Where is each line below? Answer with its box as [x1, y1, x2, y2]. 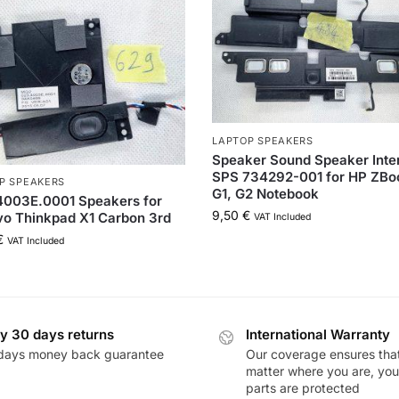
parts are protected [246, 380, 360, 396]
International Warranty [246, 325, 390, 343]
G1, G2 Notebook [212, 184, 320, 202]
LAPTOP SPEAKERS [212, 134, 313, 147]
